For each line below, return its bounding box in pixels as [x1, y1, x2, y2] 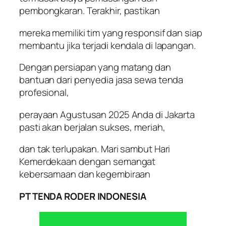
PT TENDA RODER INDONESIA [19, 189, 146, 203]
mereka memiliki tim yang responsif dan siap [19, 26, 202, 39]
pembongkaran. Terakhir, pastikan [19, 4, 160, 18]
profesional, [19, 86, 69, 99]
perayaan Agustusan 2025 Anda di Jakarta [19, 107, 195, 121]
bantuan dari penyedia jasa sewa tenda [19, 73, 184, 87]
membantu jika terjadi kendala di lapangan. [19, 38, 196, 52]
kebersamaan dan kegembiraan [19, 167, 151, 181]
